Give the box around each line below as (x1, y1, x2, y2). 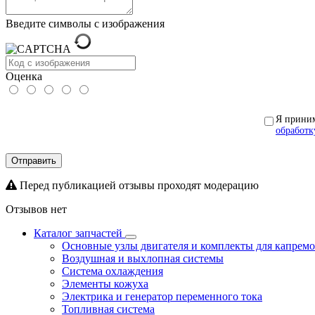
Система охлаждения (62, 264, 163, 277)
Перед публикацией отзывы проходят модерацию (17, 179, 259, 191)
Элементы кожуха (62, 277, 148, 290)
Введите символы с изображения (6, 17, 165, 30)
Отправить (11, 155, 56, 166)
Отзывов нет (6, 202, 67, 215)
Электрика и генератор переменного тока (62, 290, 262, 302)
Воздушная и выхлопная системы (62, 252, 224, 264)
